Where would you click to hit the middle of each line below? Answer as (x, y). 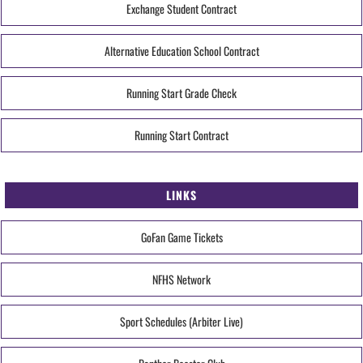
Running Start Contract (181, 135)
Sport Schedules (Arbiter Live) (181, 321)
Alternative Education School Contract (181, 50)
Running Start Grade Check (181, 92)
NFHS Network (181, 279)
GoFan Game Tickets (181, 237)
